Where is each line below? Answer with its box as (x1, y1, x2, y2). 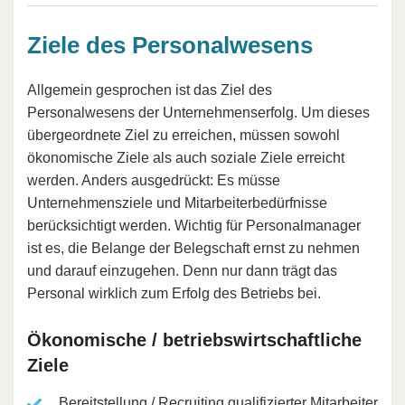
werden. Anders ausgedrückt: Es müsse (27, 173, 280, 189)
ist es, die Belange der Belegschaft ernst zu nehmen (27, 240, 360, 257)
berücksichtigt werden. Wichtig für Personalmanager (27, 218, 361, 234)
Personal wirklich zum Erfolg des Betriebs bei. (27, 286, 321, 302)
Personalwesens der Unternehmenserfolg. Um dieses (27, 105, 370, 121)
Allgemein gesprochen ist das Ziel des (27, 82, 272, 99)
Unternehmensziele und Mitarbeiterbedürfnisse (27, 195, 327, 212)
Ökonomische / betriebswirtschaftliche (27, 330, 362, 351)
